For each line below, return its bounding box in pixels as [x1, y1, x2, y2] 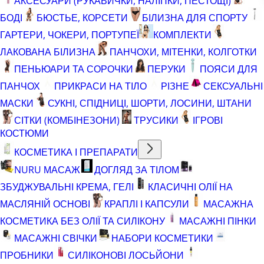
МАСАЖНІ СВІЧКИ [14, 231, 97, 245]
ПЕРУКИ [147, 62, 186, 75]
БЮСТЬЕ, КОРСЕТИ [37, 11, 128, 24]
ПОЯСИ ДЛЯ [200, 62, 258, 75]
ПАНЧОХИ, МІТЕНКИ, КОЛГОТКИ [110, 45, 257, 58]
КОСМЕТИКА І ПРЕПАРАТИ [14, 145, 138, 159]
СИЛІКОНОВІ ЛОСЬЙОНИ [68, 248, 184, 262]
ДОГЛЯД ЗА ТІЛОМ [94, 163, 179, 176]
